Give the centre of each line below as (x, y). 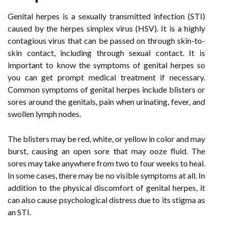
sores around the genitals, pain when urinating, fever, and (106, 102)
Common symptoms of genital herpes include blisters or (106, 89)
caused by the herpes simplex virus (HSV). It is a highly (106, 28)
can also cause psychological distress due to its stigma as (106, 200)
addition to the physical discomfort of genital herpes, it (106, 188)
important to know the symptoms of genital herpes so (106, 65)
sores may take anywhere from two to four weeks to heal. (106, 163)
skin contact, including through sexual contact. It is (106, 53)
